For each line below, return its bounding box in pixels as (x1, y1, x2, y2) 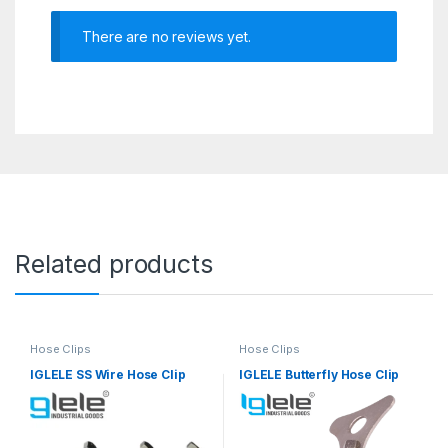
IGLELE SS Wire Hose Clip (29, 366, 186, 382)
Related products (15, 249, 213, 280)
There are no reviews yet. (82, 27, 251, 45)
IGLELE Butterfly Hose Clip (238, 366, 400, 382)
